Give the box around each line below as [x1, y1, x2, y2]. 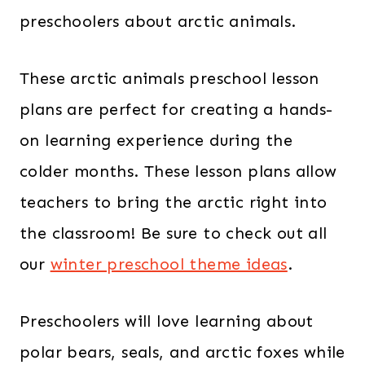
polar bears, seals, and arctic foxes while [20, 342, 345, 362]
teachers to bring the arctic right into [20, 192, 328, 212]
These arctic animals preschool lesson [20, 68, 319, 88]
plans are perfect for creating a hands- [20, 99, 333, 119]
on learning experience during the [20, 130, 293, 150]
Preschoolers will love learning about [20, 311, 314, 331]
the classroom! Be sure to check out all [20, 223, 328, 243]
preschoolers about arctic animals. [20, 11, 297, 31]
